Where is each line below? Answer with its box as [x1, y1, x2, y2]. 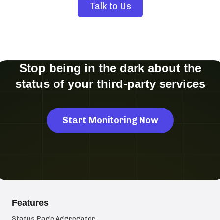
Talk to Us [89, 1, 131, 12]
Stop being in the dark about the [19, 61, 201, 75]
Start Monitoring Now [62, 115, 158, 126]
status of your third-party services [15, 77, 205, 91]
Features [12, 198, 49, 208]
